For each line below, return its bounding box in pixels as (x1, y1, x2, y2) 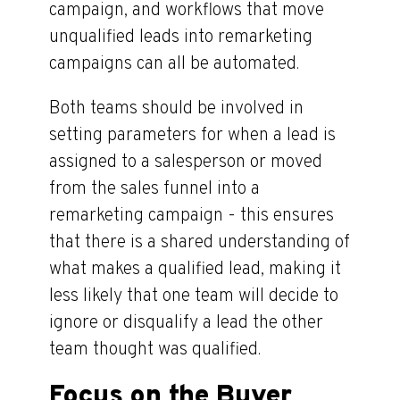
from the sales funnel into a (49, 178, 260, 201)
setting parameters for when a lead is (49, 124, 336, 147)
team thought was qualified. (49, 338, 265, 362)
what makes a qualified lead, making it (49, 258, 341, 281)
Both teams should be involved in (49, 97, 304, 121)
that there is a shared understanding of (49, 231, 350, 254)
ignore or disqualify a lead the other (49, 312, 323, 335)
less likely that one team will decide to (49, 285, 338, 308)
